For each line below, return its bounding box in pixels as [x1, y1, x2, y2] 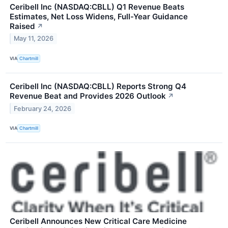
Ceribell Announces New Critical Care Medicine [10, 216, 187, 226]
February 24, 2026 [14, 104, 72, 112]
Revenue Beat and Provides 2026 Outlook [10, 91, 166, 101]
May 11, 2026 [14, 35, 54, 43]
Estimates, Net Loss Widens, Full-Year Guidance [10, 11, 188, 21]
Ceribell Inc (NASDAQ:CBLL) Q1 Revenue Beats [10, 2, 184, 12]
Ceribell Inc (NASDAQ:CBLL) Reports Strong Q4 [10, 81, 186, 91]
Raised [10, 21, 35, 31]
